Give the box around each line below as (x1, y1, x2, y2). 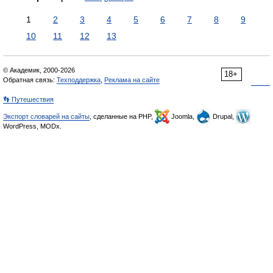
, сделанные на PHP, (90, 113, 155, 120)
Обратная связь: (3, 76, 57, 83)
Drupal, (211, 113, 236, 120)
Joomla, (169, 113, 196, 120)
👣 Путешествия (3, 96, 54, 103)
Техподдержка (57, 76, 101, 83)
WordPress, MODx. (3, 122, 62, 130)
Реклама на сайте (104, 76, 160, 83)
